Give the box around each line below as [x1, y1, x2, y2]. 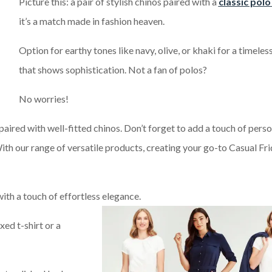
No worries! [18, 93, 69, 105]
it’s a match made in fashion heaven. [18, 15, 165, 27]
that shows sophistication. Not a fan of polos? [18, 64, 207, 76]
